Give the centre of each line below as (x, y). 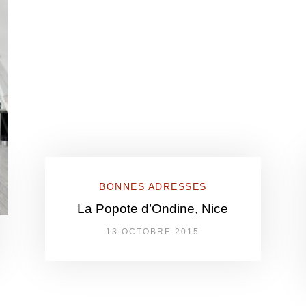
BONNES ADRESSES (153, 186)
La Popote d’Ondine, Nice (153, 209)
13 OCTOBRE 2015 (153, 232)
